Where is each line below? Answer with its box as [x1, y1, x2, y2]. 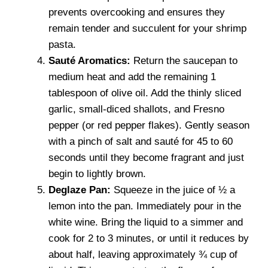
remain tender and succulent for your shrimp [48, 23, 246, 34]
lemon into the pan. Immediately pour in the [48, 200, 241, 212]
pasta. [48, 39, 76, 50]
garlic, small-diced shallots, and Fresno [48, 103, 224, 115]
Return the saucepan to [130, 55, 237, 66]
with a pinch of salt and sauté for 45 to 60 [48, 136, 233, 147]
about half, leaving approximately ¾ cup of [48, 249, 237, 260]
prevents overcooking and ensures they [48, 7, 225, 18]
